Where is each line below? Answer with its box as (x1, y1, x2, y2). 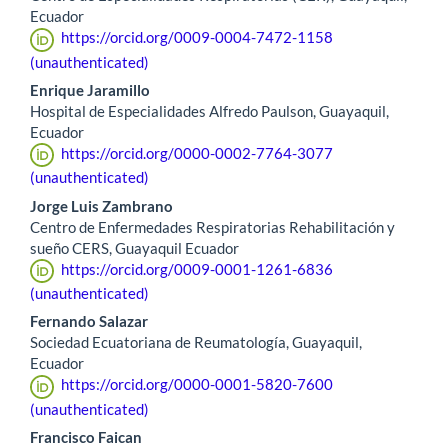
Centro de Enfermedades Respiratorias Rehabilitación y (30, 217, 395, 236)
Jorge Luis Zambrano (30, 196, 173, 215)
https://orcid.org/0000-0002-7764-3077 (60, 144, 333, 162)
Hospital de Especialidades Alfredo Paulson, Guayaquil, (30, 102, 389, 120)
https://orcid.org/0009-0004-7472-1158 (60, 28, 333, 47)
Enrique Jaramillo (30, 81, 150, 99)
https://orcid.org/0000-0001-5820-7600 (60, 375, 333, 394)
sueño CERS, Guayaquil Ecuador (30, 238, 239, 257)
